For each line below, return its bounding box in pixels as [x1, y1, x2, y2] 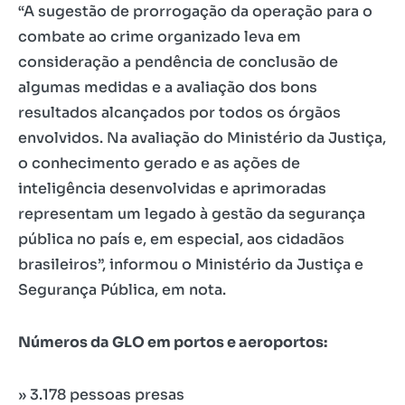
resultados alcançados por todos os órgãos [18, 103, 341, 123]
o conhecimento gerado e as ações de [18, 154, 300, 174]
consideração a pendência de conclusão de [18, 52, 338, 72]
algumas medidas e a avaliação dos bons [18, 78, 317, 98]
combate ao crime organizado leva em [18, 27, 301, 47]
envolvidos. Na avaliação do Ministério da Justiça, [18, 128, 386, 148]
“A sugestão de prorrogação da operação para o [18, 2, 372, 22]
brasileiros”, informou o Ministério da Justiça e [18, 255, 363, 275]
